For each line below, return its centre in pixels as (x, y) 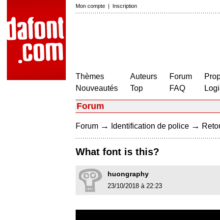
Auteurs (144, 76)
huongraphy (128, 174)
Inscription (125, 6)
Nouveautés (97, 88)
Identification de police (150, 126)
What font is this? (117, 152)
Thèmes (90, 76)
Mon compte (90, 6)
